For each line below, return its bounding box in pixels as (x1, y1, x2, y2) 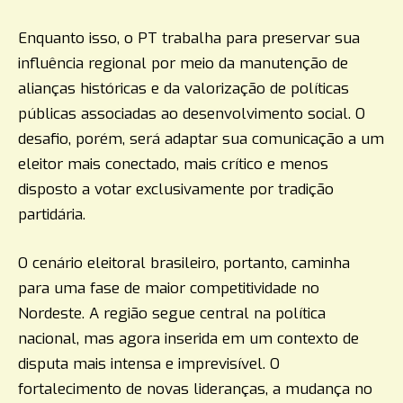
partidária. (18, 204, 85, 226)
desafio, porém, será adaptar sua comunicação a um (18, 129, 384, 150)
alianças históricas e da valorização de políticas (18, 78, 349, 100)
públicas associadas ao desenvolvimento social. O (18, 103, 365, 125)
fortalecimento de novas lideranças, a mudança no (18, 378, 372, 399)
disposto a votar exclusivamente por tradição (18, 179, 334, 201)
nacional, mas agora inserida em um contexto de (18, 327, 359, 349)
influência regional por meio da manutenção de (18, 53, 348, 75)
